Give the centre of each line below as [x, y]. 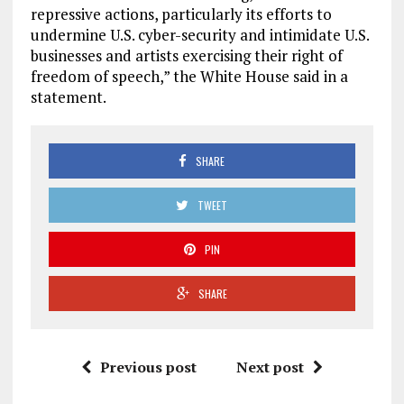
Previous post [148, 367]
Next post [270, 367]
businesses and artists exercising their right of [186, 55]
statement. [68, 96]
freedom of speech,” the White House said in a [189, 76]
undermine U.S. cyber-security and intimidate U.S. [199, 34]
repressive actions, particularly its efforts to [181, 14]
